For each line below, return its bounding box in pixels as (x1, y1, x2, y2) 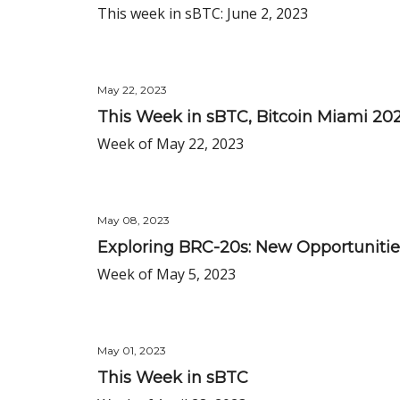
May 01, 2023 (97, 344, 166, 357)
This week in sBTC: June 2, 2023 (97, 4, 308, 23)
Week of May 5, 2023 (97, 264, 236, 284)
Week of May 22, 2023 (97, 134, 244, 154)
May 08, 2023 (97, 213, 170, 227)
